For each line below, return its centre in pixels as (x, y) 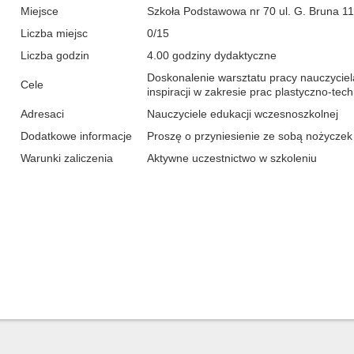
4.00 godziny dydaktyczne (211, 55)
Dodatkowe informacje (76, 136)
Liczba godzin (55, 55)
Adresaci (42, 114)
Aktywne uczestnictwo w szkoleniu (232, 158)
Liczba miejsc (54, 33)
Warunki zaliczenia (66, 158)
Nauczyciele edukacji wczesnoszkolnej (242, 114)
